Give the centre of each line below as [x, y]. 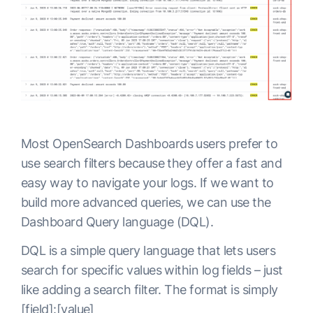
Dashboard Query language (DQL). [117, 221]
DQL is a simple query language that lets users [148, 250]
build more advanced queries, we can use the [146, 202]
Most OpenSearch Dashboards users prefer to [150, 143]
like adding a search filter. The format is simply [150, 289]
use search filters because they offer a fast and [152, 163]
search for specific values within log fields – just [152, 270]
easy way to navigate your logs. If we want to [147, 182]
